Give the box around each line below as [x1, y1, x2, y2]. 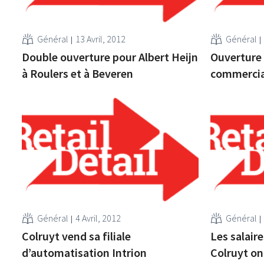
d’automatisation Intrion [22, 245, 147, 260]
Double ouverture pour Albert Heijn [22, 49, 199, 64]
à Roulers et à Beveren [22, 65, 134, 81]
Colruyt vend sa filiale [22, 228, 131, 243]
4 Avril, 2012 [75, 212, 121, 224]
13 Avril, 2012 [75, 32, 126, 45]
